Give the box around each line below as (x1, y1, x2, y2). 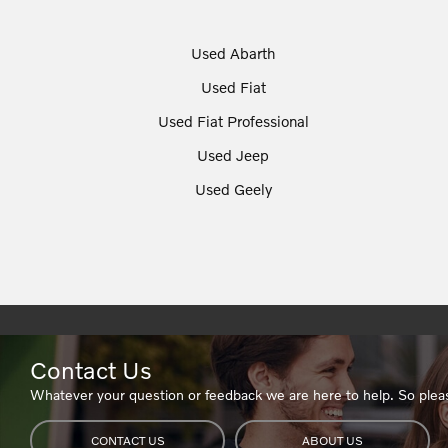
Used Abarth (191, 43, 276, 62)
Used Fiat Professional (157, 111, 309, 130)
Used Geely (194, 179, 272, 198)
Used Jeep (197, 145, 270, 164)
